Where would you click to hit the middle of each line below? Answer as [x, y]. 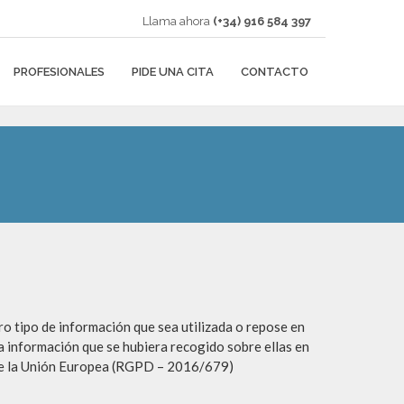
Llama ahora [176, 21]
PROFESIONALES [59, 71]
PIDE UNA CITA [173, 71]
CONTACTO [275, 71]
